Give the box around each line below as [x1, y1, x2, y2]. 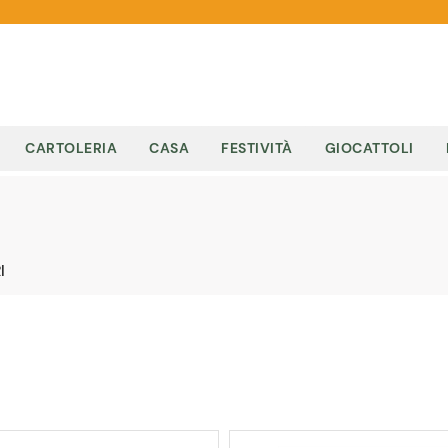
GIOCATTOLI [324, 139, 414, 158]
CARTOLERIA [25, 139, 117, 158]
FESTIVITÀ [221, 139, 293, 158]
